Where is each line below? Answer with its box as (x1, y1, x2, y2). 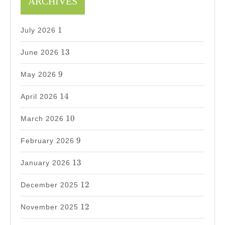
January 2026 (21, 158, 70, 167)
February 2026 (21, 136, 74, 145)
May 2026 (21, 70, 56, 78)
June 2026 (21, 48, 59, 56)
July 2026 (21, 26, 56, 34)
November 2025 (21, 202, 78, 211)
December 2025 (21, 180, 78, 189)
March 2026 (21, 114, 64, 123)
